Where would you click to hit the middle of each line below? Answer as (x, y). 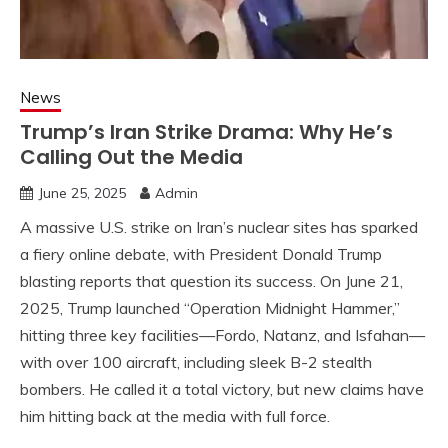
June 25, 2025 (82, 192)
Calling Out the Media (131, 156)
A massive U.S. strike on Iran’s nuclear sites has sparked (219, 226)
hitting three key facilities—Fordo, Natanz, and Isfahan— (222, 334)
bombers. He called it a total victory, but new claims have (222, 388)
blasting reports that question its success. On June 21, (211, 280)
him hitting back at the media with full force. (175, 415)
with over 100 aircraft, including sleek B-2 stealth (196, 361)
